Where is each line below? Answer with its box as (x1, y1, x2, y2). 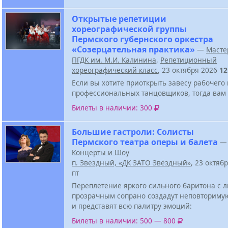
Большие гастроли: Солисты (72, 126, 194, 137)
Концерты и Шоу (72, 147, 129, 157)
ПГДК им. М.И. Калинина (72, 54, 156, 65)
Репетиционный (160, 54, 217, 65)
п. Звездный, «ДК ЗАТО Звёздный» (72, 157, 191, 167)
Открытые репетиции (72, 13, 166, 24)
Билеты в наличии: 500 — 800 (72, 216, 178, 226)
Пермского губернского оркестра (72, 33, 213, 45)
